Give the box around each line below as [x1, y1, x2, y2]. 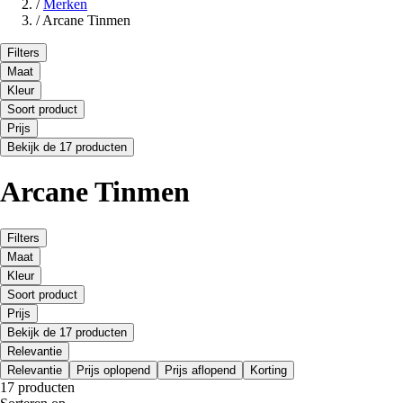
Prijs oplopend [76, 363, 150, 377]
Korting [250, 363, 287, 377]
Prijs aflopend [165, 363, 236, 377]
